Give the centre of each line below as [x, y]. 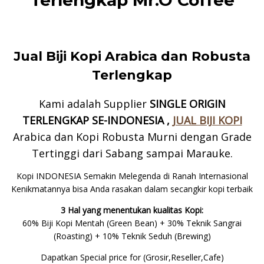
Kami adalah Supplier [94, 104]
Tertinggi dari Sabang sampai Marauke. [132, 154]
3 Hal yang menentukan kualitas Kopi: [132, 210]
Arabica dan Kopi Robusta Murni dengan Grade [132, 137]
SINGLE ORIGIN [187, 104]
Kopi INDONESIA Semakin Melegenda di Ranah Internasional [132, 176]
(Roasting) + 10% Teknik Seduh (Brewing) [132, 236]
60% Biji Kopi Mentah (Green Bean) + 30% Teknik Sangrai [132, 223]
